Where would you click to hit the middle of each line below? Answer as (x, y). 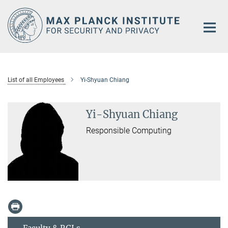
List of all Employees (36, 80)
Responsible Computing (129, 130)
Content (17, 23)
